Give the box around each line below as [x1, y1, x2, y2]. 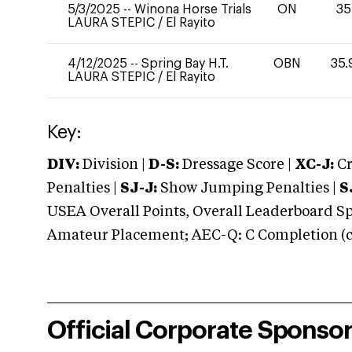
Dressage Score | [179, 158, 291, 172]
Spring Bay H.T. [141, 57, 229, 70]
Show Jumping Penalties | [157, 181, 339, 196]
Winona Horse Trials [134, 3, 251, 16]
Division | [79, 158, 148, 172]
